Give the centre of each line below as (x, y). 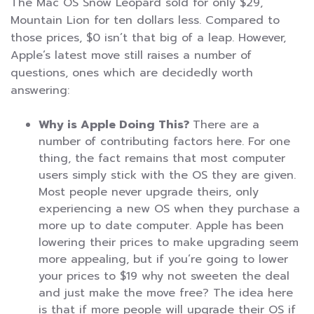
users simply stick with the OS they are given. (167, 176)
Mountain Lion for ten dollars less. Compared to (145, 21)
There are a (226, 125)
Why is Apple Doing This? (116, 125)
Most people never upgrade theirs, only (149, 192)
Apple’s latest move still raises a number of (131, 56)
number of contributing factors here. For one (164, 142)
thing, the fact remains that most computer (162, 159)
